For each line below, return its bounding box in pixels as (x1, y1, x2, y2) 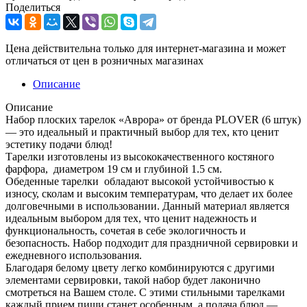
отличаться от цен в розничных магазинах (5, 54, 204, 66)
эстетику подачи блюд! (5, 138, 112, 150)
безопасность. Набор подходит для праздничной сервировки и (5, 236, 298, 249)
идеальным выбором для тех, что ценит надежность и (5, 212, 257, 224)
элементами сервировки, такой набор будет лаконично (5, 273, 260, 286)
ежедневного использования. (5, 249, 142, 261)
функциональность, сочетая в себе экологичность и (5, 224, 246, 236)
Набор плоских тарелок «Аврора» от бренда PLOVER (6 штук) (5, 113, 301, 125)
